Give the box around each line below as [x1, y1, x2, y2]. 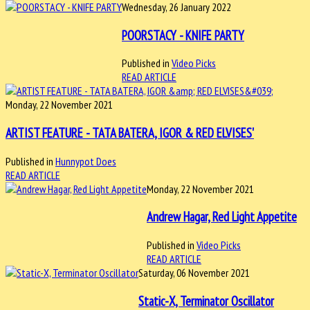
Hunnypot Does [55, 154, 116, 168]
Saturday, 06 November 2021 [138, 266, 250, 280]
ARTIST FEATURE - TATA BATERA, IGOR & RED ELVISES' [6, 125, 254, 142]
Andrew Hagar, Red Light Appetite [147, 208, 297, 226]
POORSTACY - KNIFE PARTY [122, 26, 244, 44]
